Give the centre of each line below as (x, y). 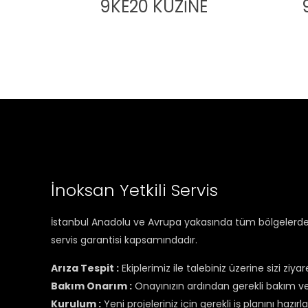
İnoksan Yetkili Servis (135, 190)
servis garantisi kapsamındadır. (124, 240)
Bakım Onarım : (92, 286)
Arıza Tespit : (85, 268)
